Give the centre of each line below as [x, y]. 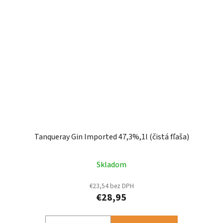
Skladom [111, 165]
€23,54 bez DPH [111, 186]
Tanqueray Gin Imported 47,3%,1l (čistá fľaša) [111, 137]
